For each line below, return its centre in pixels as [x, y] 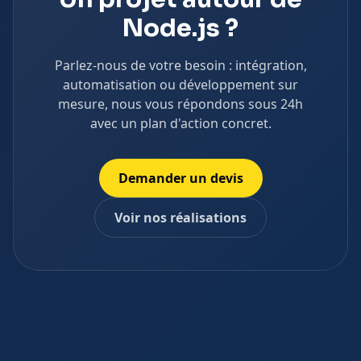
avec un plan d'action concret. [180, 123]
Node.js [171, 28]
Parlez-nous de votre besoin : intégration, [180, 65]
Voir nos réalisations [180, 218]
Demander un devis [180, 178]
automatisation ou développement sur [180, 85]
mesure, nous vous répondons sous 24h [180, 104]
